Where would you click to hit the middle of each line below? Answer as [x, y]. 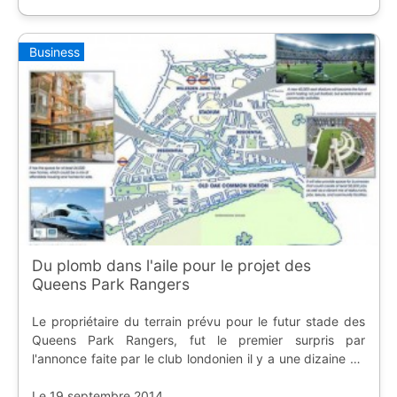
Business [54, 52]
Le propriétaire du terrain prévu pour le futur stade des [198, 321]
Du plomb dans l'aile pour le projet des [171, 265]
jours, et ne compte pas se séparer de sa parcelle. [176, 377]
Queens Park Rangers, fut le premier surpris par [198, 340]
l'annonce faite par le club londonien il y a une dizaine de [198, 358]
